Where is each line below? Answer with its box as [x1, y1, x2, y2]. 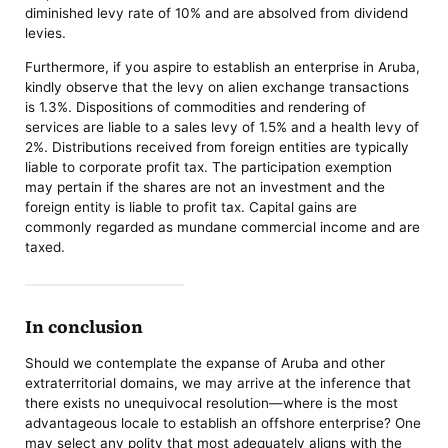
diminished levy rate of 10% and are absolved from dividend [25, 4, 409, 21]
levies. [25, 24, 67, 41]
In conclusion [25, 313, 144, 339]
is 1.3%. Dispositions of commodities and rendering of [25, 98, 367, 115]
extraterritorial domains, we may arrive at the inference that [25, 374, 412, 391]
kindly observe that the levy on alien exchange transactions [25, 78, 410, 95]
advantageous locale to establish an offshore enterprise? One [25, 414, 422, 431]
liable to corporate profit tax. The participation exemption [25, 158, 393, 175]
